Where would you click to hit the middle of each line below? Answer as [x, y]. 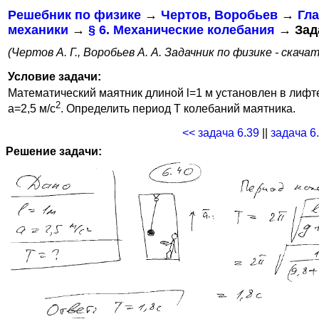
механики [38, 30]
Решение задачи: [54, 151]
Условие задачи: [54, 77]
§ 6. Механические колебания [182, 30]
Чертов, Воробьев [219, 15]
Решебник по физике [74, 15]
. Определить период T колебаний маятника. [178, 109]
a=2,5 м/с [32, 109]
